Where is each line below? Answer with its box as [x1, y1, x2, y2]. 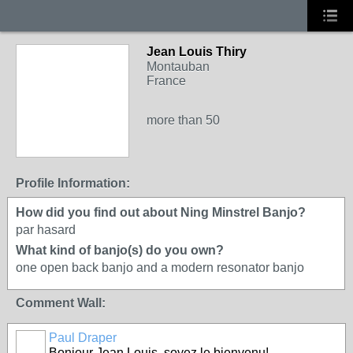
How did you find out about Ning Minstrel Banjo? [16, 206, 306, 219]
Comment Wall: [16, 296, 106, 310]
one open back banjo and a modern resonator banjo [16, 261, 304, 274]
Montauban [147, 60, 210, 73]
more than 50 [147, 113, 220, 127]
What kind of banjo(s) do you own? [16, 243, 224, 257]
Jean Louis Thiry [147, 45, 247, 58]
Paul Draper [49, 331, 117, 344]
